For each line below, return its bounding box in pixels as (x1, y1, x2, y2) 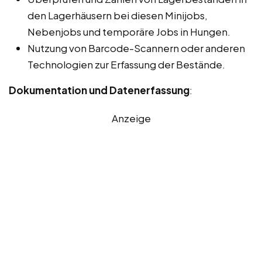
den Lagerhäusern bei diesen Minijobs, (27, 8, 208, 22)
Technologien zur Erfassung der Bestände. (27, 57, 225, 71)
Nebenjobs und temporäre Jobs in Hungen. (27, 25, 230, 38)
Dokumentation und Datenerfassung (9, 83, 189, 96)
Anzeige (111, 111, 151, 125)
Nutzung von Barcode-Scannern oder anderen (27, 41, 245, 54)
